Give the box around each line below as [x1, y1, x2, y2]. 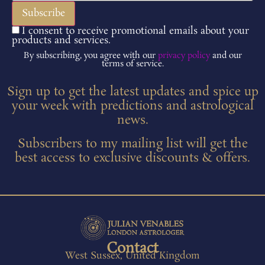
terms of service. [101, 57, 164, 70]
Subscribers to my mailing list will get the [17, 135, 248, 152]
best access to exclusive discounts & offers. [15, 149, 250, 166]
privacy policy [157, 49, 210, 62]
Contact [106, 239, 159, 259]
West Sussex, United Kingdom [65, 249, 200, 263]
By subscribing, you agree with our [23, 49, 158, 62]
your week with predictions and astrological [11, 97, 254, 114]
